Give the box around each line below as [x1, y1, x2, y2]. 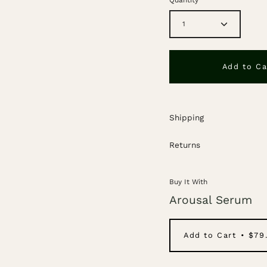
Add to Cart [184, 231, 237, 240]
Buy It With [169, 177, 207, 186]
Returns [169, 139, 200, 150]
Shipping [169, 112, 204, 122]
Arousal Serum [169, 193, 252, 207]
